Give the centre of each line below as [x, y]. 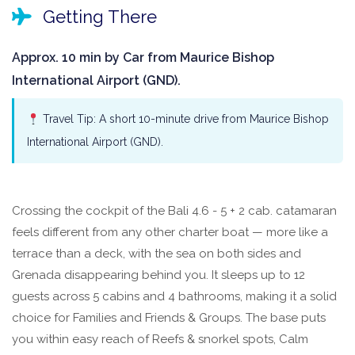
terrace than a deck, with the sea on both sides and [157, 254]
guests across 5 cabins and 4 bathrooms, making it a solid [174, 297]
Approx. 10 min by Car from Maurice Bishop [143, 58]
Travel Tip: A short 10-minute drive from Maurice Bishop [184, 119]
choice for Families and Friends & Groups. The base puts [169, 318]
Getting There [97, 17]
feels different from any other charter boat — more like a [170, 233]
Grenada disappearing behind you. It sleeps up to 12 [158, 275]
